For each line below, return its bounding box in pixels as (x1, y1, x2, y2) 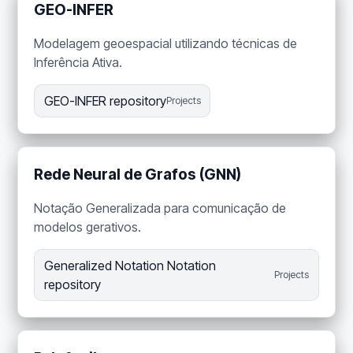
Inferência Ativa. (34, 54, 123, 71)
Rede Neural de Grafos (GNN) (34, 165, 242, 184)
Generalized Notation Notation (43, 258, 216, 274)
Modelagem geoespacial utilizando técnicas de (34, 35, 298, 52)
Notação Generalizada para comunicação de (34, 200, 287, 217)
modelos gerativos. (34, 219, 142, 236)
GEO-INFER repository (43, 93, 166, 110)
